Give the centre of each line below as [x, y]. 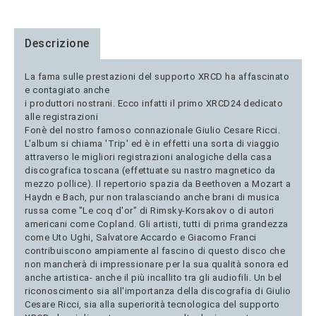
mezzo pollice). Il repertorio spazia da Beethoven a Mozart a [158, 184]
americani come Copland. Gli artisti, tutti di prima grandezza [157, 224]
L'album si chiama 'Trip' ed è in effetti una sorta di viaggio [152, 144]
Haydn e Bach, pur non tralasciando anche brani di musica [152, 197]
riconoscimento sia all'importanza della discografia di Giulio [158, 291]
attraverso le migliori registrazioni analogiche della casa [148, 157]
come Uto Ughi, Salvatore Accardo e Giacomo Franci [141, 238]
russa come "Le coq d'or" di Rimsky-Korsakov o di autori [150, 211]
